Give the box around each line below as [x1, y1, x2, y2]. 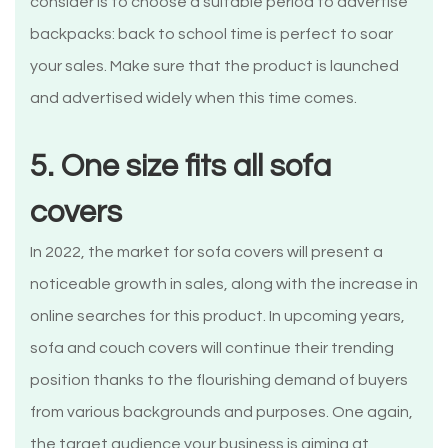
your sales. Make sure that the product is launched [30, 58, 399, 75]
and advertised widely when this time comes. [30, 90, 357, 107]
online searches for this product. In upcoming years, [30, 308, 405, 325]
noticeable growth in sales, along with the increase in [30, 276, 418, 293]
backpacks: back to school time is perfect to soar [30, 26, 393, 43]
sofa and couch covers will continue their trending [30, 340, 394, 357]
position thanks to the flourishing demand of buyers [30, 372, 408, 389]
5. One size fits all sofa [30, 150, 331, 184]
